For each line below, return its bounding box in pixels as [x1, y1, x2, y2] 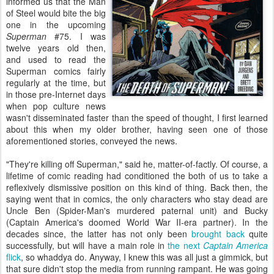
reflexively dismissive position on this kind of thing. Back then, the [6, 181, 268, 193]
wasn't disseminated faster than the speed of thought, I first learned [6, 111, 268, 124]
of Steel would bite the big [6, 7, 106, 19]
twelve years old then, [6, 42, 106, 54]
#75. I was [46, 30, 106, 42]
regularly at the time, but [6, 76, 106, 89]
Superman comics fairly [6, 65, 106, 77]
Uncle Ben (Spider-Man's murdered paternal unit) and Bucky [6, 204, 268, 217]
